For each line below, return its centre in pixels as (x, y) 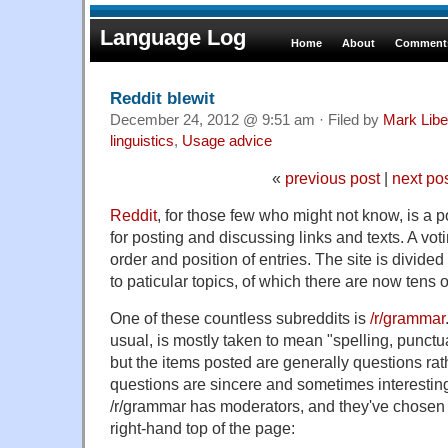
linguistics (142, 140)
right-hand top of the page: (202, 427)
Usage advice (227, 140)
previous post (332, 177)
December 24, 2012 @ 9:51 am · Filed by (246, 119)
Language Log (173, 37)
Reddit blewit (162, 97)
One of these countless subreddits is (240, 317)
